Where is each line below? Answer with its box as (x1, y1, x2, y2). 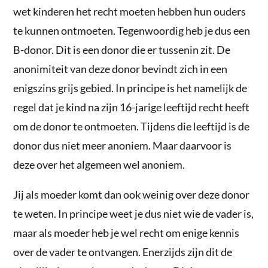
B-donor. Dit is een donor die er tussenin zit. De (13, 42, 231, 56)
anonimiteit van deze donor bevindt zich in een (13, 62, 228, 75)
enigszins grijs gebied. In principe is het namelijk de (13, 81, 248, 95)
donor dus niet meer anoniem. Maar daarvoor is (13, 138, 232, 152)
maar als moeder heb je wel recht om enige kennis (13, 226, 240, 239)
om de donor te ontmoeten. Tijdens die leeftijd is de (13, 119, 250, 133)
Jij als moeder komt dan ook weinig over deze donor (13, 187, 250, 201)
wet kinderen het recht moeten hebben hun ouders (13, 4, 246, 18)
